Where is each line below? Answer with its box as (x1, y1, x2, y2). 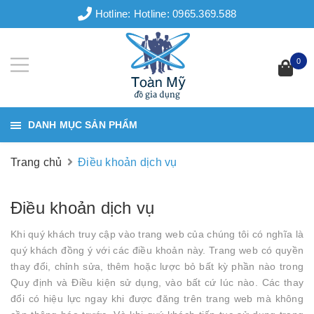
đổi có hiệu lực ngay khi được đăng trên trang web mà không (11, 293, 303, 304)
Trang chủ (11, 156, 62, 168)
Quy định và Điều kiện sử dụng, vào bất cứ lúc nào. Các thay (11, 277, 303, 288)
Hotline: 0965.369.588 (133, 8, 236, 20)
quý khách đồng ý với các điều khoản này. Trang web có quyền (11, 245, 303, 256)
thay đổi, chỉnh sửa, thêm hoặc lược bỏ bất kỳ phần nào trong (11, 261, 303, 272)
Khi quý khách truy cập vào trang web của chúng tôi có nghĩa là (11, 228, 303, 240)
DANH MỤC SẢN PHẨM (28, 119, 138, 130)
